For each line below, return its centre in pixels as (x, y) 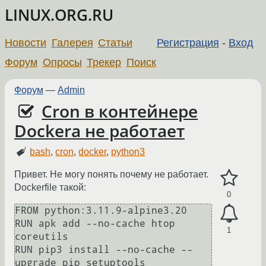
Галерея (72, 42)
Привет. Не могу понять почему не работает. (111, 175)
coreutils (45, 237)
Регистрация (188, 42)
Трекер (104, 62)
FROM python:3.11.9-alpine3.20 (101, 211)
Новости (26, 42)
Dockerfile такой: (50, 188)
